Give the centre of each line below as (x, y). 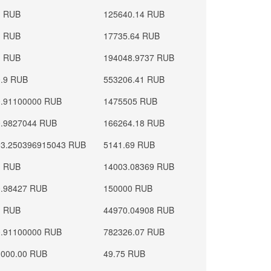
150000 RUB (128, 188)
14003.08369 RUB (139, 166)
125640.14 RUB (134, 14)
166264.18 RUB (134, 123)
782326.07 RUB (134, 232)
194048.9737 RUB (139, 57)
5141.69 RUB (129, 145)
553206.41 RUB (134, 79)
